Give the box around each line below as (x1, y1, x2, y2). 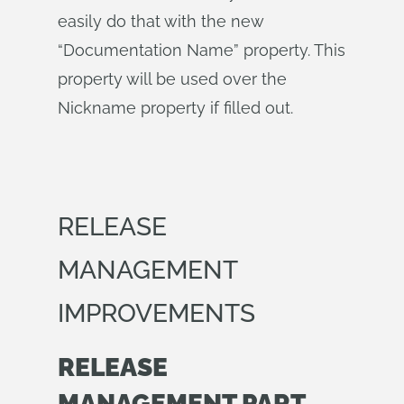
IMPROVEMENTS (58, 298, 255, 328)
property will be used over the (58, 69, 287, 88)
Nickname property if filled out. (58, 98, 293, 117)
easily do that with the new (58, 12, 263, 31)
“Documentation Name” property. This (58, 41, 345, 60)
